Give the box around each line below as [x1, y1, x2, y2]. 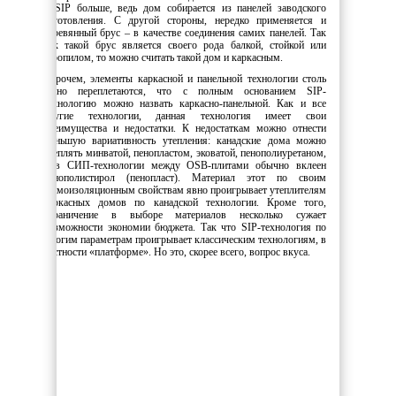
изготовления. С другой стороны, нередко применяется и [43, 13, 326, 27]
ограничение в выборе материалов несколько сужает [43, 208, 326, 221]
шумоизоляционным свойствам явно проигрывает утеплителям [43, 183, 326, 196]
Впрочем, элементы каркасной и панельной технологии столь [43, 72, 326, 85]
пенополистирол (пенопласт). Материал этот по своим [43, 171, 326, 184]
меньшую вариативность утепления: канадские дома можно [43, 133, 326, 147]
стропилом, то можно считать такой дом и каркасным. [43, 50, 283, 64]
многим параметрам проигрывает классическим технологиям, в [43, 232, 326, 246]
